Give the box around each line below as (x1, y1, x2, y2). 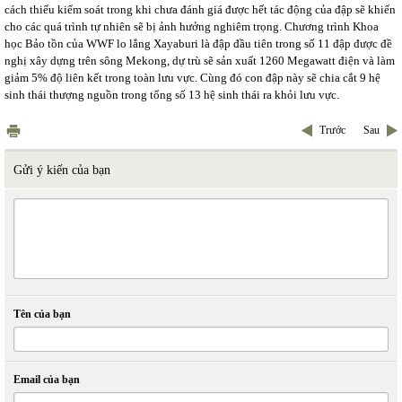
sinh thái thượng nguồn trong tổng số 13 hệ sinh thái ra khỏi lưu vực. (4, 88, 339, 101)
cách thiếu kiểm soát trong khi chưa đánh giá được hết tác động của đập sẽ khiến (4, 3, 396, 16)
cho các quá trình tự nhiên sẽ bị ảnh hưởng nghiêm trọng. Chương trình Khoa (4, 20, 379, 33)
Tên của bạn (13, 308, 71, 320)
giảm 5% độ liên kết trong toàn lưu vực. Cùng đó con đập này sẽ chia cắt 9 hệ (4, 71, 380, 84)
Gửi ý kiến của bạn (13, 163, 110, 177)
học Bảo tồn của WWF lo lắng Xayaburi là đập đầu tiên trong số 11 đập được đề (4, 37, 392, 50)
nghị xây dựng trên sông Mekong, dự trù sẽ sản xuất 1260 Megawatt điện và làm (4, 54, 395, 67)
